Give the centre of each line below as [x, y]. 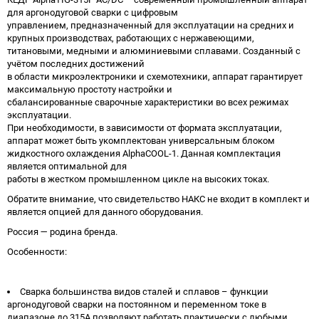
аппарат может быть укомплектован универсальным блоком [141, 140]
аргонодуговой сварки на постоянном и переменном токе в [137, 304]
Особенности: [37, 251]
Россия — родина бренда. [64, 231]
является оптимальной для [67, 166]
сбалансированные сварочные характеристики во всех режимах [148, 102]
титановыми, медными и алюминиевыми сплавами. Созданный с [154, 51]
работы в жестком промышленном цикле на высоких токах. [138, 179]
